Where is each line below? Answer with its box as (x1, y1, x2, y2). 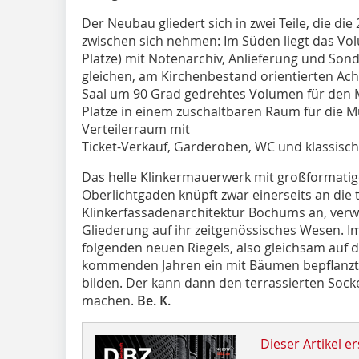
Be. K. (137, 291, 171, 309)
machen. (82, 291, 137, 309)
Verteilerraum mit (82, 119, 190, 138)
